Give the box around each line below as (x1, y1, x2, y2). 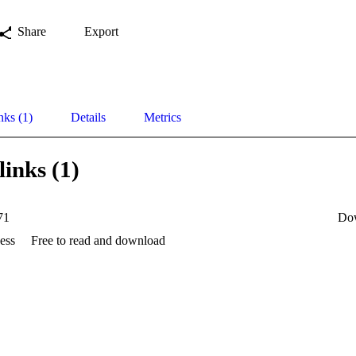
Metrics (144, 110, 181, 124)
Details (71, 110, 106, 124)
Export (84, 24, 118, 38)
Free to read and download (31, 233, 165, 247)
